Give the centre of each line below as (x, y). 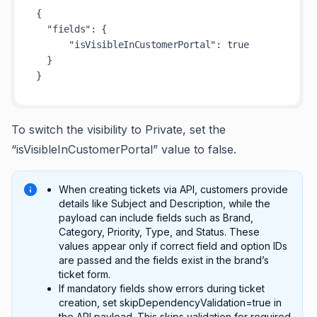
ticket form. (85, 274)
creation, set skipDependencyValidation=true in (170, 302)
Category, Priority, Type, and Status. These (159, 232)
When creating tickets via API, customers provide (173, 189)
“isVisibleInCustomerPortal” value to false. (124, 149)
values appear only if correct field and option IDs (173, 246)
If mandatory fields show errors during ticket (162, 288)
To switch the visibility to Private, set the (119, 129)
